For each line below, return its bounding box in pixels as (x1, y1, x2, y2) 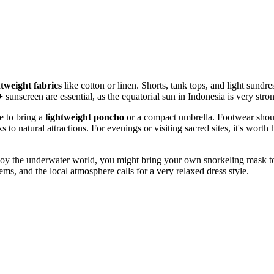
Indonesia (188, 91, 225, 102)
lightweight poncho (45, 112, 124, 123)
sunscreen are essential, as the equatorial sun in (3, 91, 188, 102)
